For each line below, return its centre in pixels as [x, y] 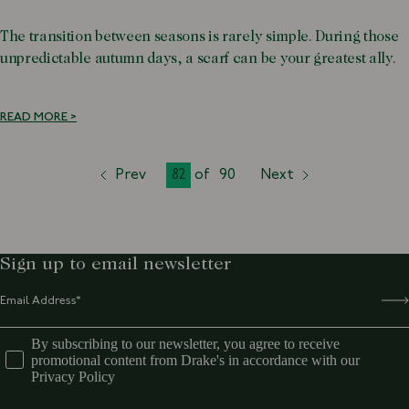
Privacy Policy [73, 377]
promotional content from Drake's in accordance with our [195, 361]
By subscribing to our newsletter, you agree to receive [185, 344]
